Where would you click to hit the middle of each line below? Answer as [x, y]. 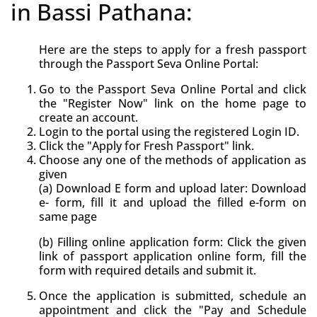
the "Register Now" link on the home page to [173, 103]
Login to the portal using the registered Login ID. [169, 132]
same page [68, 217]
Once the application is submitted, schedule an [173, 296]
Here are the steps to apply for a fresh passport [173, 50]
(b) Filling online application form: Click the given [173, 242]
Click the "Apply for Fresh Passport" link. [146, 146]
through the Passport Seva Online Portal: [149, 64]
